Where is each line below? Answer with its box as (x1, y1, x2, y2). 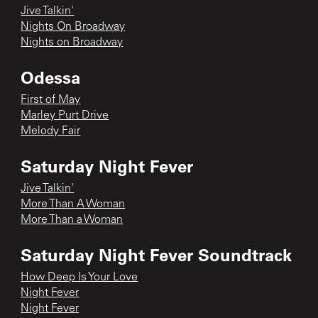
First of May (21, 94, 81, 106)
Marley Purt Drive (21, 109, 109, 121)
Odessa (21, 65, 81, 88)
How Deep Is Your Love (21, 271, 138, 283)
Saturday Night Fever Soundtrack (21, 243, 292, 265)
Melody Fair (21, 125, 81, 137)
